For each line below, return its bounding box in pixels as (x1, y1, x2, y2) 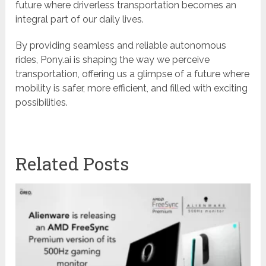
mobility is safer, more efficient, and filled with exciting (15, 83, 248, 94)
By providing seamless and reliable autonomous (15, 40, 227, 52)
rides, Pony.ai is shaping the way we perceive (15, 54, 210, 66)
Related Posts (15, 152, 129, 176)
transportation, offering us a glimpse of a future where (15, 68, 250, 80)
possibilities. (15, 97, 68, 109)
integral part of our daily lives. (15, 14, 144, 26)
